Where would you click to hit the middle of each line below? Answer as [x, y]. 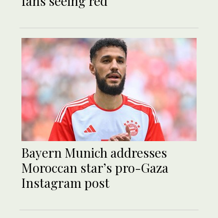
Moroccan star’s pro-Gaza [95, 168]
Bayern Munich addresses [94, 153]
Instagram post [65, 183]
